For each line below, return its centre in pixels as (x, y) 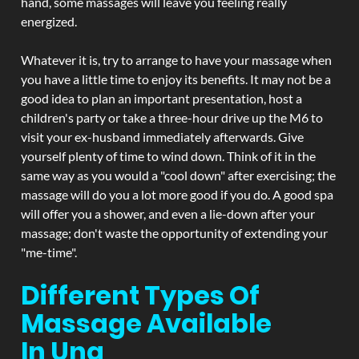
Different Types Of (140, 295)
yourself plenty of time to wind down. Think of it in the (168, 156)
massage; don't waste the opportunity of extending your (174, 233)
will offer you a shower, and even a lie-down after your (168, 214)
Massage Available (146, 323)
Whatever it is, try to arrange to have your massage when (176, 60)
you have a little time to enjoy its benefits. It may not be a (176, 79)
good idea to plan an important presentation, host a (161, 98)
